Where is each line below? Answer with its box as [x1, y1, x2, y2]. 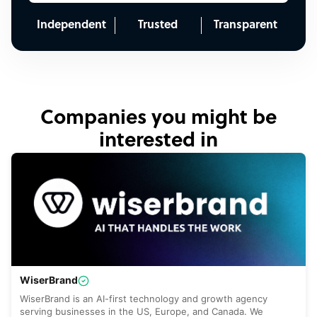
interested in [99, 129, 218, 153]
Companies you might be [40, 107, 277, 130]
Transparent [213, 18, 277, 32]
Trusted [138, 18, 178, 32]
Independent [36, 18, 106, 32]
